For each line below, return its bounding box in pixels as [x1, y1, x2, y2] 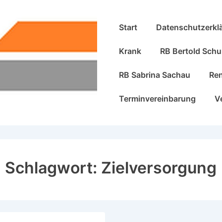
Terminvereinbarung [119, 93, 196, 104]
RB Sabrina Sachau [119, 69, 190, 80]
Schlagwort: [5, 158, 102, 178]
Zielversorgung [101, 158, 217, 178]
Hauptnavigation [109, 17, 170, 27]
